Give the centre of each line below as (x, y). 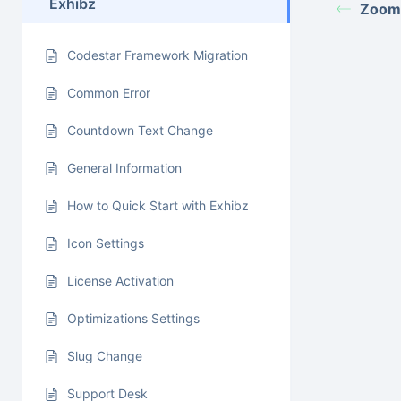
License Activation (120, 281)
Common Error (109, 93)
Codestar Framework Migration (158, 55)
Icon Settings (106, 243)
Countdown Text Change (140, 130)
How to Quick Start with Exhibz (158, 205)
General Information (124, 168)
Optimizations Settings (133, 318)
